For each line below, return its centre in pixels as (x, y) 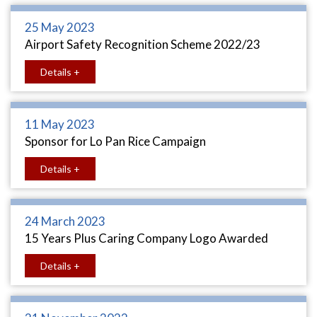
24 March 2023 (65, 221)
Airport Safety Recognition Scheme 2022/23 (143, 44)
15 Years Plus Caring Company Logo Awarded (146, 238)
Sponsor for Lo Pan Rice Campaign (115, 141)
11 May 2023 (60, 124)
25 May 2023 (60, 27)
